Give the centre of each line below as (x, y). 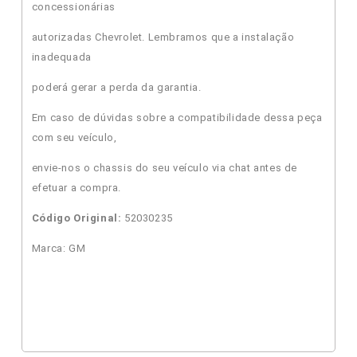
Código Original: (76, 218)
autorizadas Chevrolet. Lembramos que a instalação (163, 37)
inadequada (61, 57)
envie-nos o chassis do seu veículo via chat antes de (165, 167)
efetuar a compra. (76, 187)
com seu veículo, (74, 137)
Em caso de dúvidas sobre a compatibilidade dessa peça (177, 117)
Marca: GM (59, 248)
